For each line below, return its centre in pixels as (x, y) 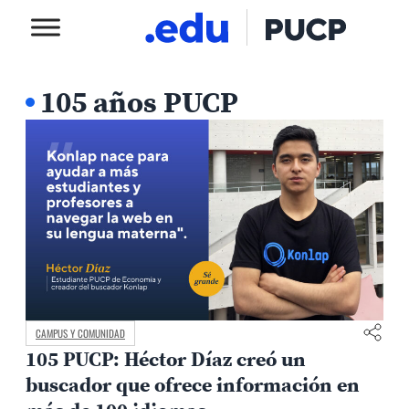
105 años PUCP (139, 102)
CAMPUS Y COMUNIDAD (80, 333)
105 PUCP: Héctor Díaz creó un (166, 359)
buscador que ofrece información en (193, 385)
